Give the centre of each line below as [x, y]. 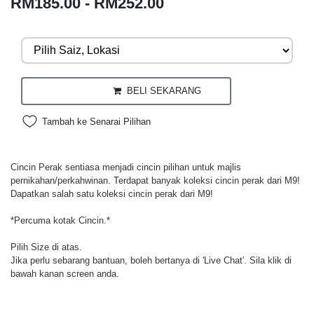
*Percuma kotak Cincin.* [60, 220]
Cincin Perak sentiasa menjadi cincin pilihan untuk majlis [126, 167]
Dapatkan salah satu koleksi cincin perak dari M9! [112, 193]
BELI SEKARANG [161, 91]
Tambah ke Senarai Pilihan [96, 121]
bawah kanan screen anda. [65, 273]
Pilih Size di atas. [46, 247]
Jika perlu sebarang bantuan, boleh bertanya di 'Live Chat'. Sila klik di [151, 260]
